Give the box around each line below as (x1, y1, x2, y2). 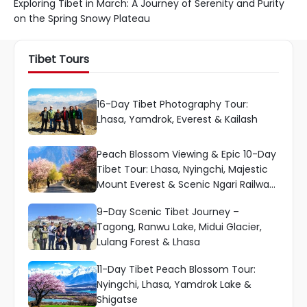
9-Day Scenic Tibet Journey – (97, 205, 239, 219)
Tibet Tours (28, 51, 89, 68)
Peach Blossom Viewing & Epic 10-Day (97, 147, 276, 162)
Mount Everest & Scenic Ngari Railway (97, 177, 275, 192)
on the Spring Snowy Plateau (14, 12, 150, 26)
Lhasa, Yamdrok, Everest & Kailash (97, 112, 258, 127)
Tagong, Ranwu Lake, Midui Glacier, (97, 220, 262, 234)
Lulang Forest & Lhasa (97, 235, 200, 249)
